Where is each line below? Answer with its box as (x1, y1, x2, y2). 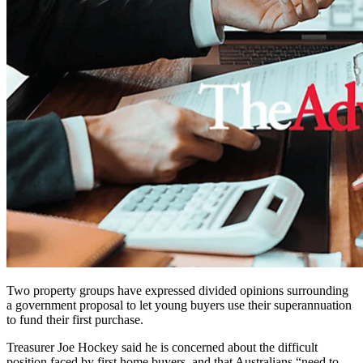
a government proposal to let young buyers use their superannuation (6, 298, 352, 313)
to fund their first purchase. (6, 313, 143, 327)
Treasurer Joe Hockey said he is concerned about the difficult (6, 340, 318, 355)
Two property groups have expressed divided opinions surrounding (6, 284, 348, 298)
